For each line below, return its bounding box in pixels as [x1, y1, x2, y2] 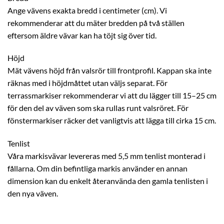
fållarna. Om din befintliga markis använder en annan [7, 163, 187, 173]
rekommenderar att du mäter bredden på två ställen [7, 17, 184, 27]
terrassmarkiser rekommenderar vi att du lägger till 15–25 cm [7, 90, 216, 100]
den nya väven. [7, 188, 58, 198]
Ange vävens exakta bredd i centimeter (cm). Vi [7, 5, 167, 15]
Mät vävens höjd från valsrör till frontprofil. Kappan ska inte [7, 65, 211, 75]
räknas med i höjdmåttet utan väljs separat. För [7, 78, 167, 88]
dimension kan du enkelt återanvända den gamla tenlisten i [7, 176, 208, 186]
